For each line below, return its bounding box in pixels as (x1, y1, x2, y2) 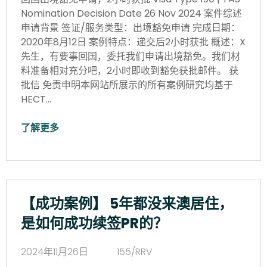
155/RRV (117, 244, 153, 259)
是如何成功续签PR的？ (21, 213, 167, 233)
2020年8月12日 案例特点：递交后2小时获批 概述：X (21, 35, 246, 49)
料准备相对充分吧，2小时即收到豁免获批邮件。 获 (21, 63, 238, 77)
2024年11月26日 (21, 244, 88, 259)
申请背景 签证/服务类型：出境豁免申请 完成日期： (21, 20, 240, 35)
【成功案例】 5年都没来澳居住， (21, 193, 233, 213)
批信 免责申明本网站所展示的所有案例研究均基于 (21, 77, 233, 92)
